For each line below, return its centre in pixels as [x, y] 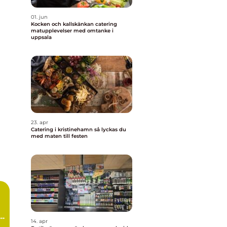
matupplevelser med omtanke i [72, 31]
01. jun [39, 17]
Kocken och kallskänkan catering [74, 24]
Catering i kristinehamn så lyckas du [63, 129]
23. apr [40, 122]
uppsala [41, 37]
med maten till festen [59, 136]
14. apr [39, 221]
